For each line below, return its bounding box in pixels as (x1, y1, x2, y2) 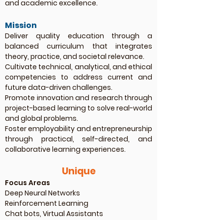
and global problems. (5, 113, 78, 123)
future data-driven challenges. (5, 82, 112, 92)
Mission (5, 20, 37, 31)
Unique (61, 165, 96, 178)
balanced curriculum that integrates (5, 41, 152, 51)
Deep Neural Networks (5, 188, 80, 198)
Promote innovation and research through (5, 93, 152, 103)
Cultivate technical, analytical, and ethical (5, 62, 152, 72)
